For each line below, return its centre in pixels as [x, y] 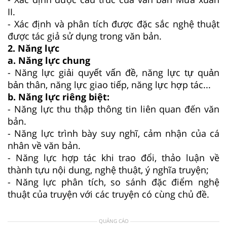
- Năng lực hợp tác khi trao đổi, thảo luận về [113, 157]
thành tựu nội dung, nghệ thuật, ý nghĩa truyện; [108, 169]
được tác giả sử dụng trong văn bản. [85, 36]
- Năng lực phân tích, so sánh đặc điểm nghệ [113, 182]
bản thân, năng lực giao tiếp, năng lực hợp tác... [109, 84]
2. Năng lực [33, 48]
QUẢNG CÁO [113, 221]
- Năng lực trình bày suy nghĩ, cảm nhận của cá [113, 133]
